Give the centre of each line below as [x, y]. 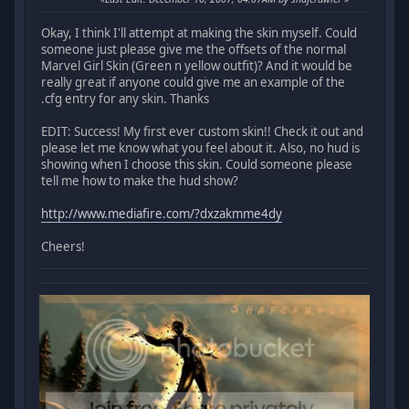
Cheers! [63, 247]
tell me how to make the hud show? [140, 181]
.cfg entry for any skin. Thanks [126, 99]
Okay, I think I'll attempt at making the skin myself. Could [199, 33]
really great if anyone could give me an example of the [194, 83]
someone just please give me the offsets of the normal [194, 50]
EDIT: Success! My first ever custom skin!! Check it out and [203, 132]
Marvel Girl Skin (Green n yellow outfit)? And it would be [197, 66]
